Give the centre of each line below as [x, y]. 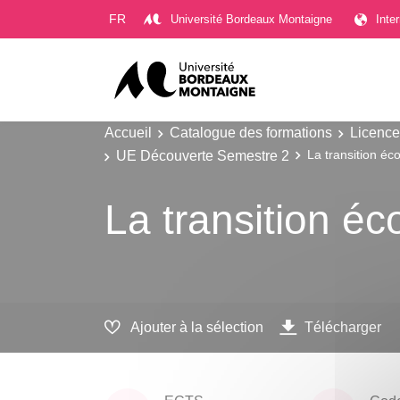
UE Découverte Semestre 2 [203, 155]
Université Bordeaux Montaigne [251, 19]
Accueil [128, 132]
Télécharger [343, 327]
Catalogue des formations [251, 132]
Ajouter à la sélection [197, 327]
